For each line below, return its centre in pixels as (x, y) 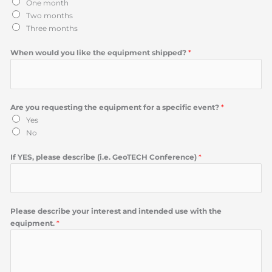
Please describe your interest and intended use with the (116, 211)
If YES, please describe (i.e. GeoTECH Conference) (105, 157)
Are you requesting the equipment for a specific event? (116, 107)
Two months (50, 16)
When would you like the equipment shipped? (100, 53)
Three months (52, 29)
